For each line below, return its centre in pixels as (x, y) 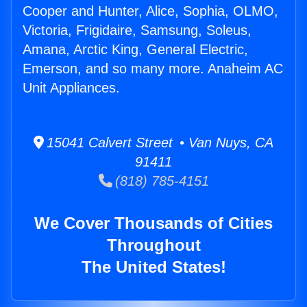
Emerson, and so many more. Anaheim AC (153, 69)
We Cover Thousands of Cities (153, 223)
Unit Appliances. (71, 88)
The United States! (153, 267)
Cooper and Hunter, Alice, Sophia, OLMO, (150, 11)
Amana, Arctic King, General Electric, (135, 50)
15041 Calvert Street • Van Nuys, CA (159, 143)
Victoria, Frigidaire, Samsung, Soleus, (137, 30)
